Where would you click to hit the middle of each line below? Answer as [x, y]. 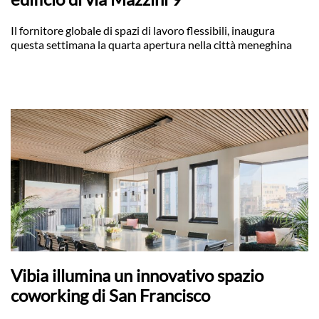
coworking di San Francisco [110, 295]
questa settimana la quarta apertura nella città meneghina [151, 45]
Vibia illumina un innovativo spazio [137, 275]
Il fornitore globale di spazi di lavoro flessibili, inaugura [143, 30]
